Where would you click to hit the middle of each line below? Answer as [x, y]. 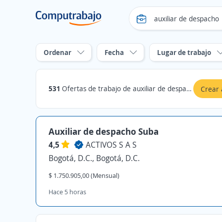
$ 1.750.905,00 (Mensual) [84, 175]
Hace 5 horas [67, 192]
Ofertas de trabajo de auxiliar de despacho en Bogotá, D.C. [124, 88]
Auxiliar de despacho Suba [104, 131]
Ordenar [57, 52]
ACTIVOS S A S [111, 145]
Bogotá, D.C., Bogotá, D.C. [94, 158]
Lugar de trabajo [184, 52]
